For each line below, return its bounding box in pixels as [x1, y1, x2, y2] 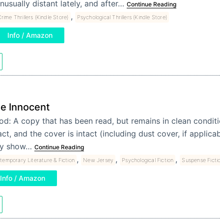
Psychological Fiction [122, 156, 174, 164]
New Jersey [83, 156, 114, 164]
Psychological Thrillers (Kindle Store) [77, 14, 167, 21]
